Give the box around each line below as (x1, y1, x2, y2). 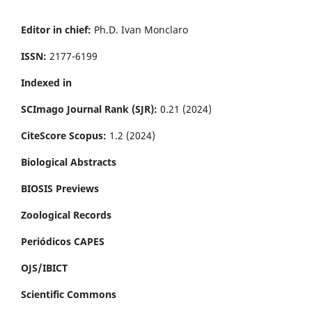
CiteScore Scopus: (21, 128, 107, 142)
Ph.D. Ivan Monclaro (94, 22, 188, 36)
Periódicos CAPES (21, 234, 104, 248)
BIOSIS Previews (21, 181, 99, 195)
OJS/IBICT (21, 260, 68, 274)
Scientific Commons (21, 287, 116, 301)
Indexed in (21, 75, 72, 89)
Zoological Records (21, 208, 111, 221)
